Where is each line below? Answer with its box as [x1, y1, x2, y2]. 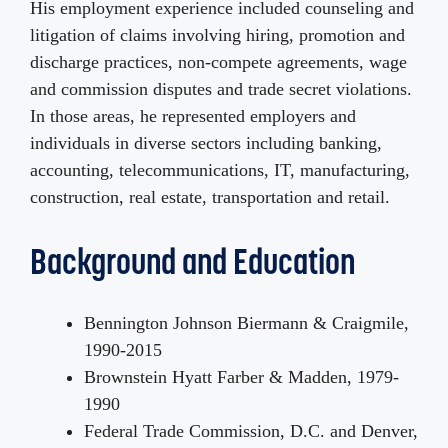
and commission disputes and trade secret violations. [30, 79, 412, 100]
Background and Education [30, 241, 355, 283]
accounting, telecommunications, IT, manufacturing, [30, 160, 410, 181]
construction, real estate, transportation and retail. [30, 187, 390, 208]
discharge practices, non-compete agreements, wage [30, 52, 407, 73]
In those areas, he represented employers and [30, 106, 356, 127]
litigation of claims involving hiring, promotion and [30, 25, 405, 46]
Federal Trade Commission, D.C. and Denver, [84, 421, 418, 442]
